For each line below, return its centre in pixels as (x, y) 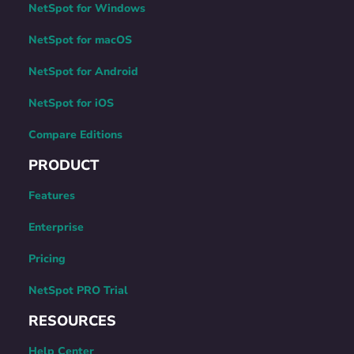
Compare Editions (75, 134)
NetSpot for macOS (80, 40)
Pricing (47, 258)
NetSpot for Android (83, 71)
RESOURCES (72, 320)
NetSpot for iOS (71, 103)
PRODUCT (63, 165)
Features (51, 195)
